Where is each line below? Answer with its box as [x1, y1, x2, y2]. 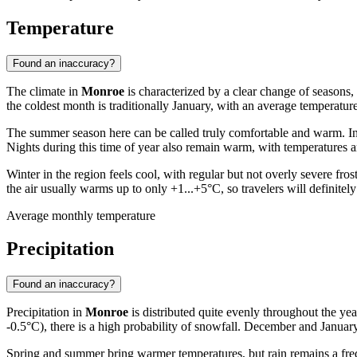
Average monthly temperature [6, 208, 155, 222]
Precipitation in [6, 305, 85, 320]
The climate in [6, 84, 81, 98]
